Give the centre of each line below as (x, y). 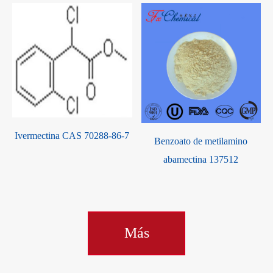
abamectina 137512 (201, 159)
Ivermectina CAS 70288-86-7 (72, 136)
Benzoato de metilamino (201, 141)
